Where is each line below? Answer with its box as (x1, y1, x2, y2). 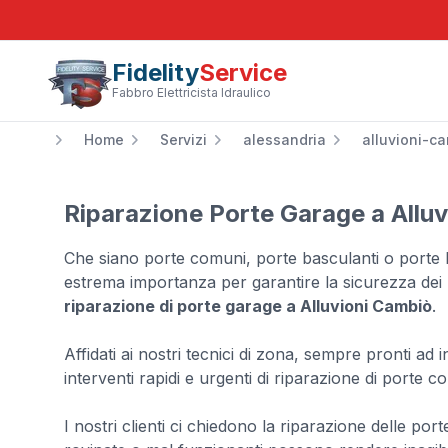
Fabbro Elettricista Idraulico (112, 85, 271, 100)
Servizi (160, 131, 207, 148)
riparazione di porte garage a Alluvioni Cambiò (64, 296, 432, 316)
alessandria (243, 131, 326, 148)
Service (199, 58, 287, 87)
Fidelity (112, 58, 199, 87)
